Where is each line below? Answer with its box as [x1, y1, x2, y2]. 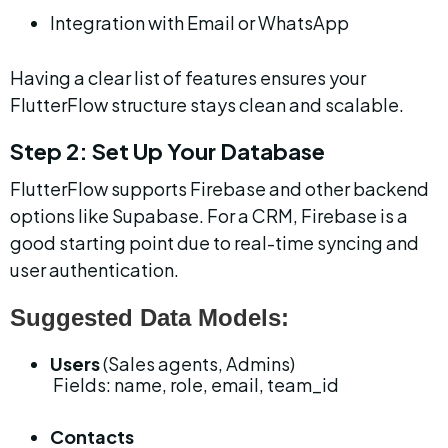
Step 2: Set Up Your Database [10, 137, 325, 165]
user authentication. [10, 258, 179, 281]
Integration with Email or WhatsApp [50, 11, 349, 34]
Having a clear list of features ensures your [10, 66, 369, 89]
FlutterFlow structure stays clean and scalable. [10, 93, 404, 116]
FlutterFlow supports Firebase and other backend [10, 177, 432, 200]
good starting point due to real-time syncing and [10, 231, 422, 254]
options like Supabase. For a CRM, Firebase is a [10, 204, 411, 227]
